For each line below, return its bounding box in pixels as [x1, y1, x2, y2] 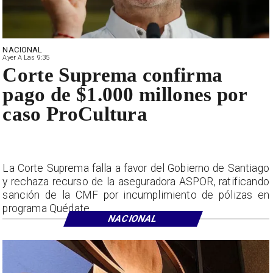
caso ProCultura [2, 103, 148, 126]
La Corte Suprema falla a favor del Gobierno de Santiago [2, 161, 269, 174]
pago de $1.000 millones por [2, 83, 247, 106]
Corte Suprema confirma [2, 64, 223, 87]
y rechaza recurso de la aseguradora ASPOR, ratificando [2, 175, 269, 188]
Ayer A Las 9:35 [2, 53, 50, 62]
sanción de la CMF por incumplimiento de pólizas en [2, 188, 269, 201]
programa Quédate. [2, 202, 92, 214]
